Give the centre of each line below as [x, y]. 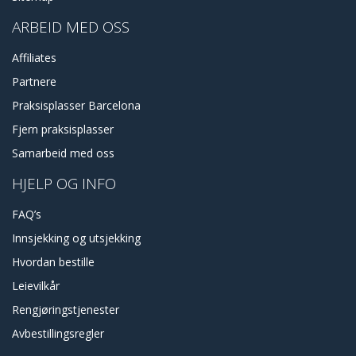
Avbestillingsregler [58, 334]
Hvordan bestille [53, 262]
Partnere [34, 82]
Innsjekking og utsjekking [76, 238]
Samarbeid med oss [63, 153]
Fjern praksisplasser [63, 130]
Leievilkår [36, 286]
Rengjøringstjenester [66, 310]
